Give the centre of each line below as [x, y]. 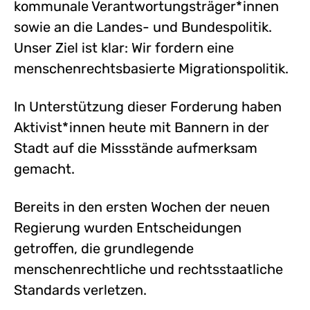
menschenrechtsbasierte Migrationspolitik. [151, 68]
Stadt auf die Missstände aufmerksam [136, 148]
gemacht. [44, 168]
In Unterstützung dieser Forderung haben [148, 106]
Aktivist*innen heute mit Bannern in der [142, 127]
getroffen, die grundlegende [104, 248]
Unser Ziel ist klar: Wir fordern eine [124, 47]
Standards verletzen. [80, 290]
